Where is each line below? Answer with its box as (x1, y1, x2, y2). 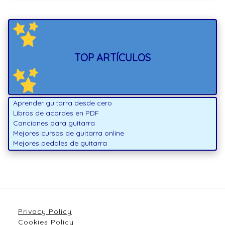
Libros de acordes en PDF (13, 108, 99, 118)
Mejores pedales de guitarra (13, 139, 107, 148)
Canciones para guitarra (13, 119, 95, 128)
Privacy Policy (18, 207, 72, 216)
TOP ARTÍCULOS (74, 51, 151, 64)
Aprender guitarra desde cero (13, 98, 112, 108)
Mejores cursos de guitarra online (13, 129, 124, 138)
